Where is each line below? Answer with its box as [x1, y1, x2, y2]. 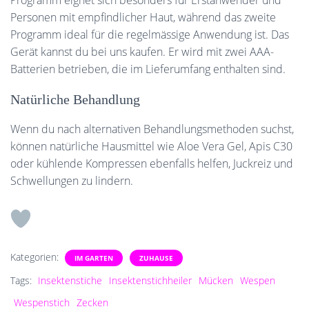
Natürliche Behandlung [10, 92, 140, 107]
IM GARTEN [74, 253, 113, 263]
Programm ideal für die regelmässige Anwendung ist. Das [10, 27, 289, 42]
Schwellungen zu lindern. [10, 173, 133, 188]
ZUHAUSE [139, 253, 173, 263]
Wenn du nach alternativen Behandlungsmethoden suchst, [10, 121, 294, 137]
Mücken [199, 274, 233, 287]
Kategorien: [10, 250, 61, 263]
